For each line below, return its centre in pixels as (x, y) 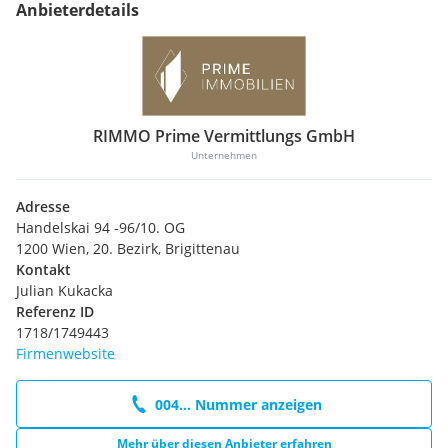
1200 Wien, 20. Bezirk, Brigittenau (128, 249)
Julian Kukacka (64, 291)
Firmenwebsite (65, 354)
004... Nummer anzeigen (238, 404)
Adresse (43, 207)
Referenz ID (55, 312)
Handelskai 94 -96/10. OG (100, 228)
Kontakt (43, 270)
